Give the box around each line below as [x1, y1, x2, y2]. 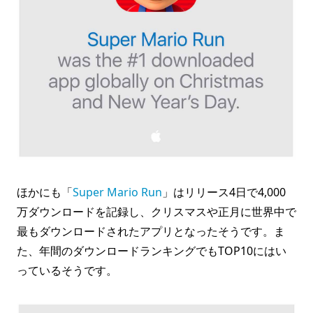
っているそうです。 [17, 263, 117, 279]
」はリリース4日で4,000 [162, 184, 286, 201]
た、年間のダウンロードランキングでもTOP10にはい [17, 243, 286, 259]
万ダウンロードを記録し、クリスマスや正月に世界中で [17, 204, 296, 220]
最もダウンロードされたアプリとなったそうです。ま [17, 224, 285, 240]
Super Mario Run [73, 184, 162, 201]
